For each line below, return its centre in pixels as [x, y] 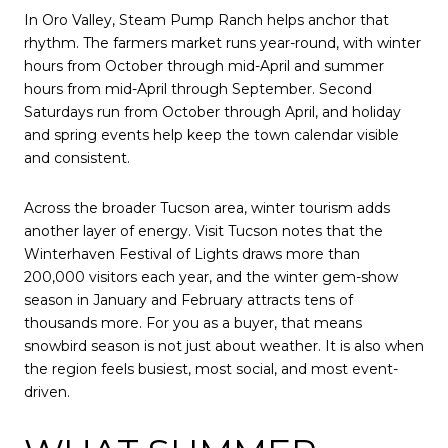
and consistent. [77, 158]
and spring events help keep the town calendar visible [211, 135]
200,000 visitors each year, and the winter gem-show [211, 277]
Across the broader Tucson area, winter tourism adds [207, 208]
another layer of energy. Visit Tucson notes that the [203, 231]
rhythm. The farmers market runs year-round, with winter [222, 43]
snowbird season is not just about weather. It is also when [224, 346]
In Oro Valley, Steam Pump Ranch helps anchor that [206, 20]
